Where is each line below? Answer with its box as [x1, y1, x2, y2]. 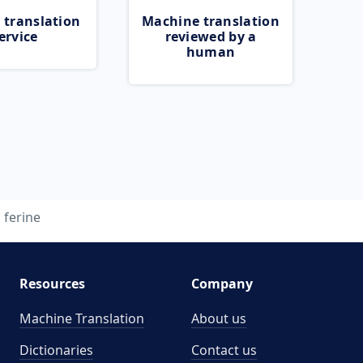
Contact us [191, 341, 257, 359]
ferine [4, 208, 41, 226]
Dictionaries [19, 341, 93, 359]
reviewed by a [164, 28, 257, 45]
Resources [19, 275, 85, 293]
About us [191, 310, 246, 327]
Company [191, 275, 253, 293]
